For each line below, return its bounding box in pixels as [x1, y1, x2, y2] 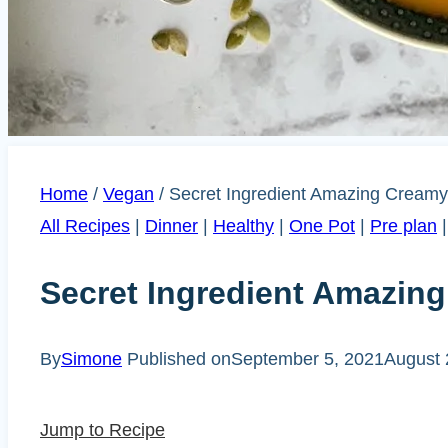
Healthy [213, 216, 274, 237]
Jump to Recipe [40, 420, 165, 441]
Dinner [145, 216, 198, 237]
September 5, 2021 [231, 349, 384, 370]
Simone [61, 349, 122, 370]
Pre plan [370, 216, 437, 237]
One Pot [289, 216, 355, 237]
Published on [127, 349, 231, 370]
